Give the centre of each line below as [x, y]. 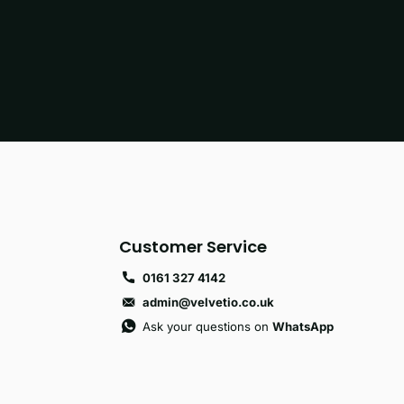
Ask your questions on [208, 326]
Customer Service [193, 247]
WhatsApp [303, 326]
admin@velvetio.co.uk [209, 302]
